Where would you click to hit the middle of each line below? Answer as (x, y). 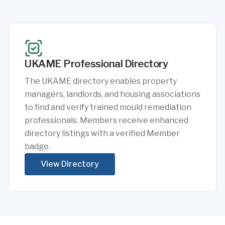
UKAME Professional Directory (96, 64)
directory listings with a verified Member (102, 133)
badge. (37, 146)
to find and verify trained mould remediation (108, 107)
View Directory (70, 164)
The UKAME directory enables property (101, 81)
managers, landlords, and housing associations (113, 94)
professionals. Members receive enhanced (106, 120)
